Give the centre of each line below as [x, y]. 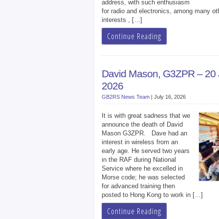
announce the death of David [142, 124]
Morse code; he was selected [143, 177]
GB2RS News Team [126, 97]
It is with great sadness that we [146, 116]
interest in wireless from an [140, 142]
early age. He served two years [146, 151]
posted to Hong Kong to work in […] [152, 195]
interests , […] [122, 20]
